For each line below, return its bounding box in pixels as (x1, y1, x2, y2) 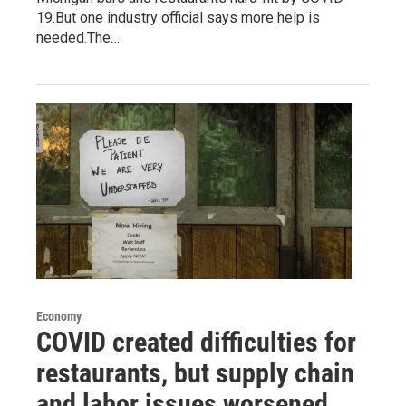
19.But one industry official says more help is (36, 8, 320, 26)
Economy (36, 308, 82, 324)
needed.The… (36, 28, 120, 46)
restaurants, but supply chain (36, 356, 354, 389)
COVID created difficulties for (36, 325, 356, 358)
